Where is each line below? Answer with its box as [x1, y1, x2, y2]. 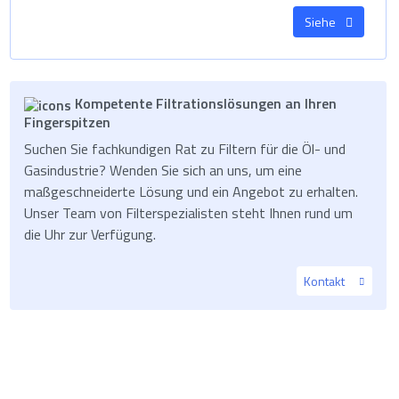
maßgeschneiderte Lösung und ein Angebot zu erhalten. [24, 180, 359, 202]
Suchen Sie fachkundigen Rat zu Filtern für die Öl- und [24, 137, 346, 159]
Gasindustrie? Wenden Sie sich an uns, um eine [24, 159, 303, 181]
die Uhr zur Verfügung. [24, 223, 157, 245]
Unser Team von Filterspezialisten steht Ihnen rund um [24, 201, 354, 224]
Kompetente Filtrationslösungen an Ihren [71, 93, 338, 114]
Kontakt [303, 271, 347, 290]
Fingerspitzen [24, 110, 111, 133]
